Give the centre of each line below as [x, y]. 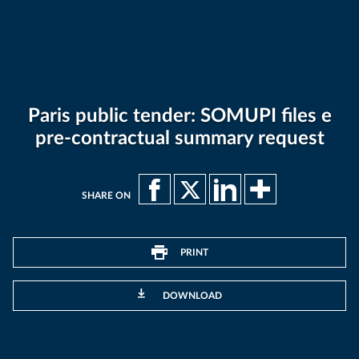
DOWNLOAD [192, 296]
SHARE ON [106, 195]
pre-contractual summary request [179, 139]
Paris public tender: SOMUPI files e [179, 116]
